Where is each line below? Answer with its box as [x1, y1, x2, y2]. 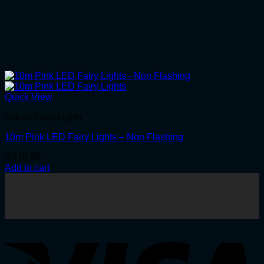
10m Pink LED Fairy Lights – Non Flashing [5, 132, 183, 143]
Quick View [5, 92, 52, 103]
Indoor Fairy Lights [5, 112, 82, 123]
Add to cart [5, 163, 49, 173]
